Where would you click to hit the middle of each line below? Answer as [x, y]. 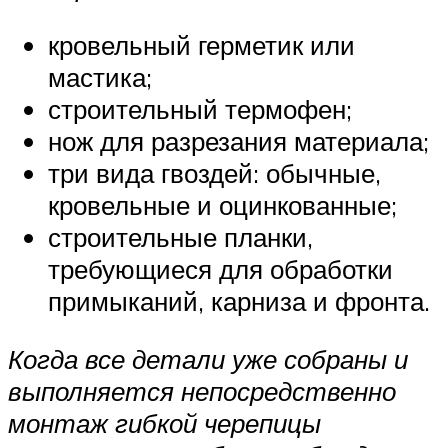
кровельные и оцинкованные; [222, 204]
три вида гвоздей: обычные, [214, 172]
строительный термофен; [200, 108]
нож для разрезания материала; [238, 140]
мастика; [100, 76]
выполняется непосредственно [202, 390]
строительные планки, [180, 236]
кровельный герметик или [201, 44]
